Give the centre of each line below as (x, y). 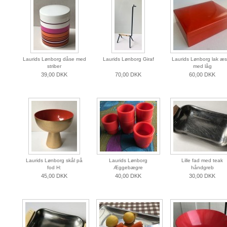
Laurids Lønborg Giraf (128, 59)
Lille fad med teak (202, 161)
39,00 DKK (54, 75)
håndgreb (202, 168)
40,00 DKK (128, 176)
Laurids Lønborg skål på (54, 161)
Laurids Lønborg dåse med (54, 59)
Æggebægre (128, 168)
